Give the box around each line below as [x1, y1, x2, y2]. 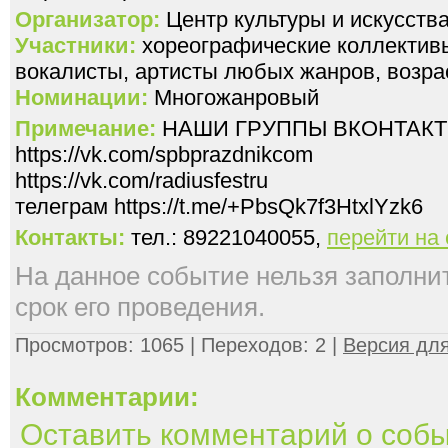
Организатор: [15, 7, 160, 32]
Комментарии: [15, 382, 199, 412]
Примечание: [15, 116, 162, 141]
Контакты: [15, 225, 125, 250]
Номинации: [15, 85, 148, 110]
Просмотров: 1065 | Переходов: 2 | [15, 334, 343, 356]
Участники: [15, 33, 136, 58]
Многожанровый [148, 85, 319, 110]
